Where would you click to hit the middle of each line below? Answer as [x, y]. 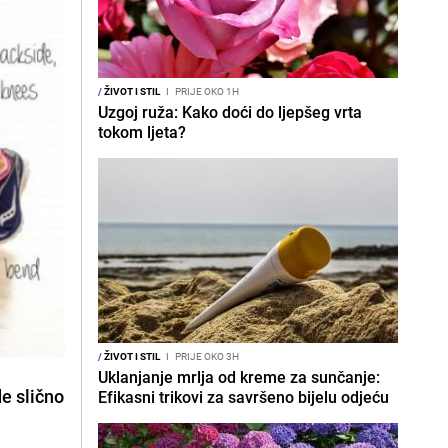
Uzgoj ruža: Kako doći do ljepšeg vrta [230, 112]
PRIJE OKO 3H [206, 356]
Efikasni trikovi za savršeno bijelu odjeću [243, 397]
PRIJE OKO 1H [206, 91]
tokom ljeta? [142, 132]
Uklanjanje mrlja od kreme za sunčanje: [239, 377]
